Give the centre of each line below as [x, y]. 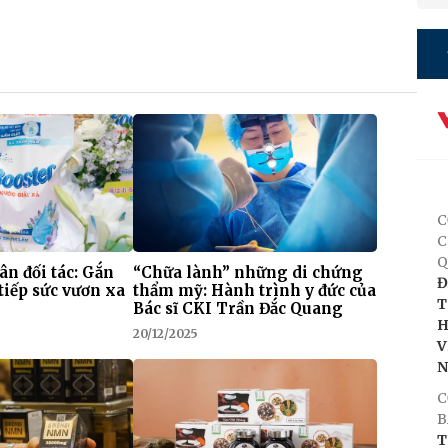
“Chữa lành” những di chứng [247, 272]
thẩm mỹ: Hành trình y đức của [254, 290]
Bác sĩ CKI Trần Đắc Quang [237, 308]
